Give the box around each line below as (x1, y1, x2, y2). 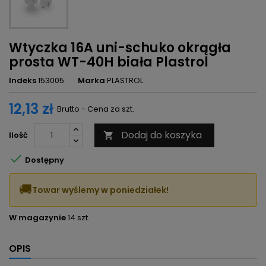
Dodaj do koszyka (121, 128, 202, 142)
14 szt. (68, 212, 90, 224)
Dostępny (23, 154, 64, 166)
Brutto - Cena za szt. (57, 103, 134, 115)
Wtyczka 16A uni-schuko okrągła (9, 39, 231, 58)
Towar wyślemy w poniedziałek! (32, 183, 169, 196)
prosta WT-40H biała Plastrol (9, 53, 208, 72)
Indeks (9, 75, 36, 87)
